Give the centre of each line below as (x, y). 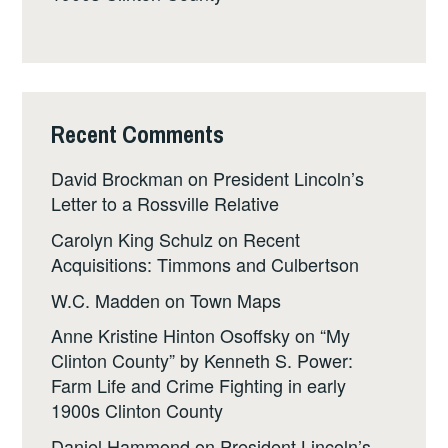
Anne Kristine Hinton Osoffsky (171, 335)
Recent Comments (138, 133)
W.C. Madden (106, 299)
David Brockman (117, 178)
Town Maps (236, 299)
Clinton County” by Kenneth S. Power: (202, 360)
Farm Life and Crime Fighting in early (199, 385)
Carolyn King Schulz (132, 238)
